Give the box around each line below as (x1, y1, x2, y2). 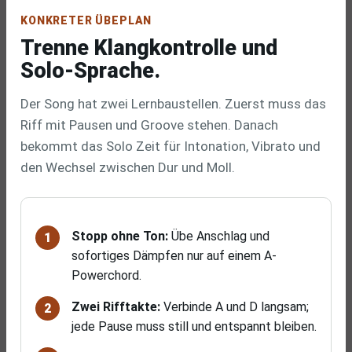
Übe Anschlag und (168, 229, 269, 244)
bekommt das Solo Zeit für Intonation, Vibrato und (20, 138, 321, 154)
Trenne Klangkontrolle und (20, 35, 277, 60)
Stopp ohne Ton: (71, 229, 168, 244)
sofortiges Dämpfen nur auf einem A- (71, 248, 277, 263)
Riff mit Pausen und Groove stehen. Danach (20, 117, 278, 133)
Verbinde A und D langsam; (160, 299, 309, 314)
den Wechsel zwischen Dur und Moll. (20, 159, 235, 175)
